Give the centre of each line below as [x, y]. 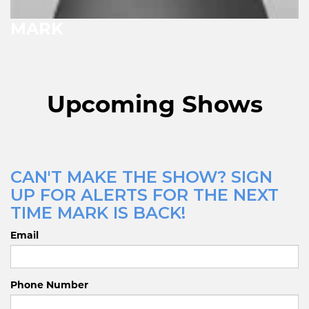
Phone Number [49, 285]
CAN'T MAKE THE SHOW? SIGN [141, 177]
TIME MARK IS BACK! [98, 212]
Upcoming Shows [154, 104]
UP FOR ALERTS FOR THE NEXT [144, 195]
